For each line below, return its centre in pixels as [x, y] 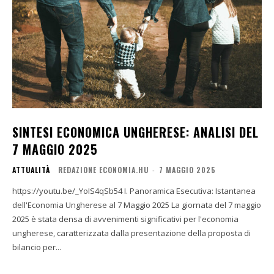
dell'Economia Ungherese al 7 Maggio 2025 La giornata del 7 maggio [92, 205]
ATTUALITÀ [31, 169]
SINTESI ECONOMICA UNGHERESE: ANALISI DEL [135, 132]
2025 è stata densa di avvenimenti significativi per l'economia [125, 219]
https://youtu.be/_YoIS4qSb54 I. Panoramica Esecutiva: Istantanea [68, 191]
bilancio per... [37, 247]
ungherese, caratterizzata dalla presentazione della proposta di [131, 233]
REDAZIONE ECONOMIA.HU [103, 169]
